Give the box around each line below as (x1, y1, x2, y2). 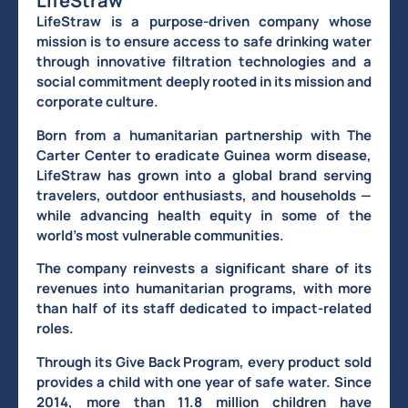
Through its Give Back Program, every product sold (36, 352, 372, 372)
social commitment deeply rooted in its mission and (36, 72, 372, 92)
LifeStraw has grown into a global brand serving (36, 165, 372, 185)
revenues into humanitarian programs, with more (36, 279, 372, 299)
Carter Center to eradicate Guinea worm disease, (36, 145, 372, 165)
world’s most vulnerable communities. (36, 225, 284, 245)
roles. (36, 319, 74, 339)
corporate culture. (36, 92, 158, 112)
